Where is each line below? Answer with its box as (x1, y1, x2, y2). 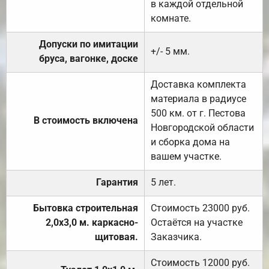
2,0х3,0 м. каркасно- (46, 216, 138, 228)
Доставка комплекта (151, 78, 246, 90)
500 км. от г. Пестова (151, 107, 246, 119)
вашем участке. (151, 150, 222, 162)
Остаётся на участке (151, 216, 243, 228)
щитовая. (95, 231, 138, 243)
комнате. (151, 12, 191, 24)
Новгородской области (151, 121, 254, 133)
